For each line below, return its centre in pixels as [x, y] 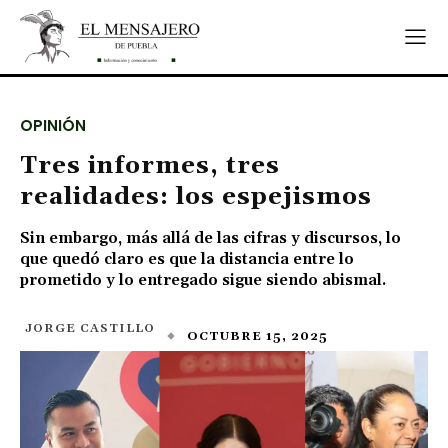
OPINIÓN [53, 125]
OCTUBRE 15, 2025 [257, 336]
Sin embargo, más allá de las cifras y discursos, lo [210, 238]
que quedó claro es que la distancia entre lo [187, 259]
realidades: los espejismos [196, 197]
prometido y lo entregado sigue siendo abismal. [203, 280]
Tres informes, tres [150, 166]
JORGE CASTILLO [90, 328]
